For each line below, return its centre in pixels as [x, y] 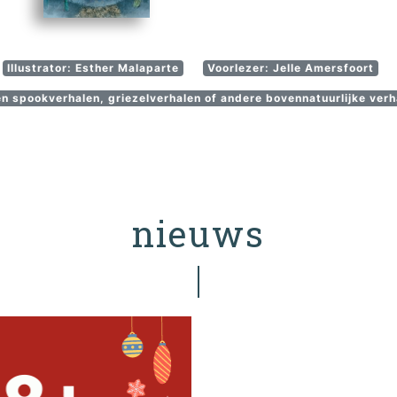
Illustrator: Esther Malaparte [93, 68]
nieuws [198, 234]
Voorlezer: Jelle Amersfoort [290, 68]
